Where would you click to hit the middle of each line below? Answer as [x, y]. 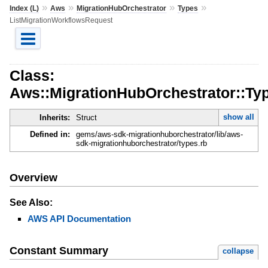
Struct [86, 118]
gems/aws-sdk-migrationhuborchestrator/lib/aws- [159, 135]
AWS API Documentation [79, 218]
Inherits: [54, 118]
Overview [33, 177]
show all [238, 117]
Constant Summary [59, 251]
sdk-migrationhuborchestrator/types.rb [141, 144]
